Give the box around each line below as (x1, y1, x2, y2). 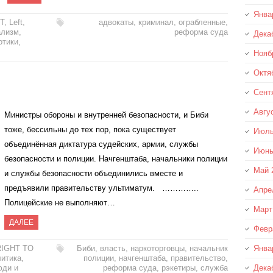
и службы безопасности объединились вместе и (4, 168, 183, 178)
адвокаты (98, 17, 133, 27)
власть (99, 243, 126, 253)
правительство (170, 253, 225, 263)
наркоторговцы (130, 243, 185, 253)
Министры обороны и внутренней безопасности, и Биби (4, 110, 208, 119)
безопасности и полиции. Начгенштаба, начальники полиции (4, 154, 227, 163)
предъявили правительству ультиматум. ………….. (4, 183, 204, 193)
